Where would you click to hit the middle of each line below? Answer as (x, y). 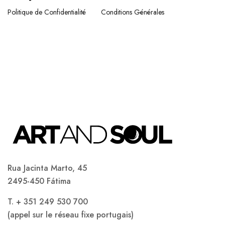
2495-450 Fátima (39, 181)
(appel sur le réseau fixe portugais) (71, 215)
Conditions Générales (133, 12)
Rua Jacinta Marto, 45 (47, 168)
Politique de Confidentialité (47, 12)
